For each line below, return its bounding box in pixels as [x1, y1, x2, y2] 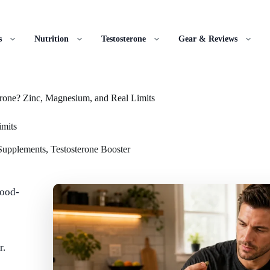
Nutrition [34, 34, 69, 43]
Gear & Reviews [178, 34, 237, 43]
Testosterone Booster [51, 143, 130, 154]
